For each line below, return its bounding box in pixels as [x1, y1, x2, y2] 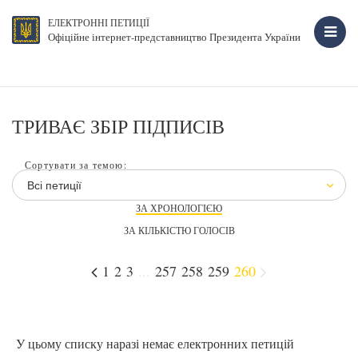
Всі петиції [27, 177, 82, 193]
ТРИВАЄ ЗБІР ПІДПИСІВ [12, 113, 225, 139]
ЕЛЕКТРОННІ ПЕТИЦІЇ [48, 16, 149, 29]
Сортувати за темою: [25, 158, 127, 171]
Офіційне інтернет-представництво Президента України [48, 30, 300, 44]
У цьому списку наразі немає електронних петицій [16, 335, 294, 352]
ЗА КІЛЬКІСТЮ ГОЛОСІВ [123, 224, 235, 237]
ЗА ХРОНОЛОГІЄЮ [136, 201, 222, 214]
